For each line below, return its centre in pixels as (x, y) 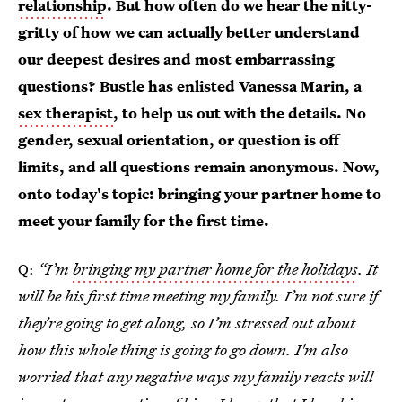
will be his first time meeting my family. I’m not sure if (198, 296)
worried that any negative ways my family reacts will (196, 376)
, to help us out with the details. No (240, 113)
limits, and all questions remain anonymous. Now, (199, 166)
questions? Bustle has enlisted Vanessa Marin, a (190, 86)
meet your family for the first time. (144, 220)
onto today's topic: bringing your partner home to (200, 193)
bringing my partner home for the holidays (215, 269)
